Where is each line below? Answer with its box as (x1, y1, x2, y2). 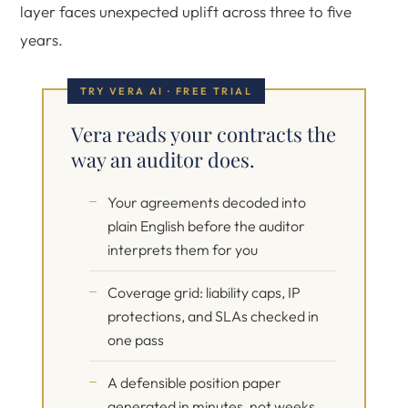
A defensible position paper (107, 373, 281, 392)
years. (20, 30, 63, 49)
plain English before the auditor (107, 217, 305, 235)
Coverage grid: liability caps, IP (107, 283, 301, 301)
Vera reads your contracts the (71, 120, 336, 148)
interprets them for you (107, 240, 258, 259)
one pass (107, 331, 164, 349)
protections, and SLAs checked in (107, 307, 319, 325)
